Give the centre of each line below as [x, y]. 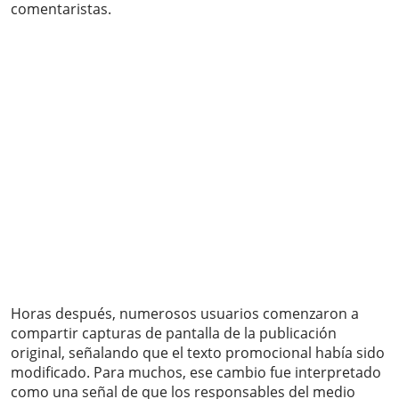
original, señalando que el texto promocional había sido [198, 353]
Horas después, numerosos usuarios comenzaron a [185, 314]
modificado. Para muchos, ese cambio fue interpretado [196, 373]
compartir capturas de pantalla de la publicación [174, 334]
